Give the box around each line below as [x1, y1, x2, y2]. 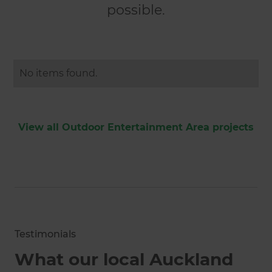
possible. [107, 2, 165, 19]
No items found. [19, 67, 98, 80]
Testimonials [15, 228, 76, 240]
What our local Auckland [15, 249, 233, 270]
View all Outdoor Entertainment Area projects [18, 121, 254, 134]
